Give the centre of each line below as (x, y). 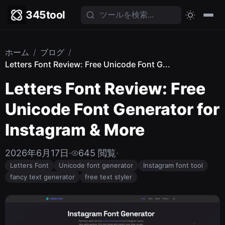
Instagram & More (75, 130)
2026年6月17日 (37, 153)
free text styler (108, 177)
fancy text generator (42, 177)
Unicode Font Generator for (112, 109)
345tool (45, 15)
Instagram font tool (173, 165)
